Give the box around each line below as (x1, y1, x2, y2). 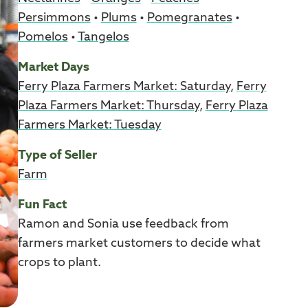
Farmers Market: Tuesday (17, 118, 162, 131)
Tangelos (77, 30, 129, 43)
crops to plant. (17, 256, 101, 269)
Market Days (17, 60, 89, 74)
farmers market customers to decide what (17, 236, 261, 250)
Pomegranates (146, 11, 232, 24)
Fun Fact (17, 198, 67, 211)
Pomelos (17, 30, 68, 43)
